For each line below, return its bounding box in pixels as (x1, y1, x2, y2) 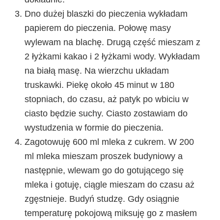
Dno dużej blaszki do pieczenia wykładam (25, 8, 188, 19)
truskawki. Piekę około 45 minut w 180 (25, 80, 174, 90)
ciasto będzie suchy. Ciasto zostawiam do (25, 108, 188, 118)
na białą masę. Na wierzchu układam (25, 65, 169, 76)
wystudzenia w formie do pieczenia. (25, 122, 164, 133)
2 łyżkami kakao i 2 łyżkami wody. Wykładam (25, 51, 200, 61)
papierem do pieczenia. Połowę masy (25, 23, 171, 33)
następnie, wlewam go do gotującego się (25, 165, 184, 175)
